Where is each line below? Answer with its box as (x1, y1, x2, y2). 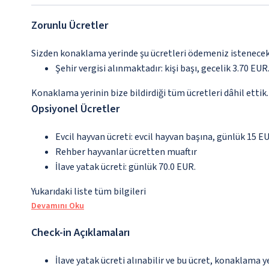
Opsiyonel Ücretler (31, 101, 119, 117)
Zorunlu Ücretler (31, 18, 108, 34)
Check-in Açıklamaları (31, 225, 130, 241)
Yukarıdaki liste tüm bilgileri (31, 185, 146, 199)
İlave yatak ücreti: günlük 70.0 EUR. (55, 160, 196, 174)
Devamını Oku (31, 200, 84, 213)
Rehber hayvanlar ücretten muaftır (55, 145, 197, 159)
